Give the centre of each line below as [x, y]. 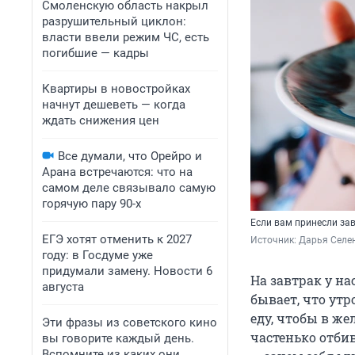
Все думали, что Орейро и [130, 156]
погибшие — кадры [95, 53]
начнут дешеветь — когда [114, 105]
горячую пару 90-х [92, 204]
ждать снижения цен [101, 120]
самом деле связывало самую [129, 188]
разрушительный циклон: [114, 21]
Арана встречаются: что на [117, 172]
